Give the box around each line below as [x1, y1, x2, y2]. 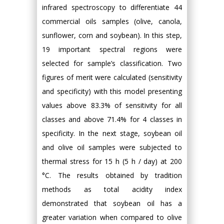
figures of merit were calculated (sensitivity [42, 72, 182, 82]
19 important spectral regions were [42, 44, 182, 54]
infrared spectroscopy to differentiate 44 [42, 2, 182, 12]
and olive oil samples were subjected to [42, 142, 182, 152]
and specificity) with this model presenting [42, 86, 182, 96]
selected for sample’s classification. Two [42, 58, 182, 68]
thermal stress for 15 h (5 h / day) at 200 [42, 156, 182, 166]
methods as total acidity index [42, 184, 182, 194]
